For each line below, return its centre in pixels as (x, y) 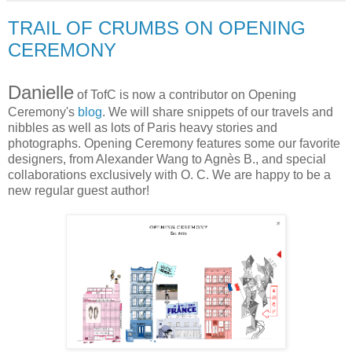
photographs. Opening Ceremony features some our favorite (174, 143)
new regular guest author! (79, 190)
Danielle (41, 92)
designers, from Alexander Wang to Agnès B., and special (167, 159)
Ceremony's (43, 112)
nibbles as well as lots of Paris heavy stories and (143, 127)
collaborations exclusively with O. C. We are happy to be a (169, 174)
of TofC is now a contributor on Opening (185, 94)
